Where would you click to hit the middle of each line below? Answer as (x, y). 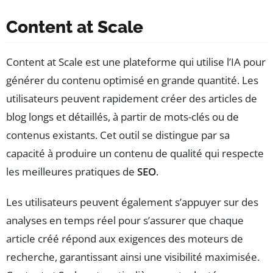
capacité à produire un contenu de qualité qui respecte (135, 154)
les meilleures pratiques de (72, 172)
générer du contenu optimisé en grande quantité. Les (132, 80)
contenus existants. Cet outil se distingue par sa (118, 135)
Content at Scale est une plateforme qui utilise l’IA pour (136, 62)
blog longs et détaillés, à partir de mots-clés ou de (122, 117)
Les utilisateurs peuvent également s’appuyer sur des (132, 202)
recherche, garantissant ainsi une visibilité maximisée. (133, 257)
